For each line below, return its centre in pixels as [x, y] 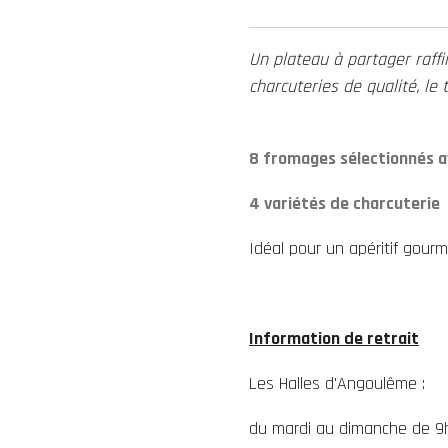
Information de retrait [334, 339]
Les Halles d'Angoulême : [339, 384]
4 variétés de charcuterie [344, 204]
